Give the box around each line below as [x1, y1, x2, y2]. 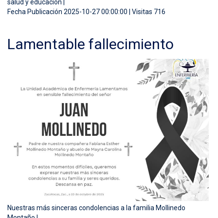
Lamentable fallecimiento [7, 36, 174, 53]
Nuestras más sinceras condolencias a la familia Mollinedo [7, 204, 185, 212]
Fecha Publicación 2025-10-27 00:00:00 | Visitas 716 [7, 8, 165, 16]
